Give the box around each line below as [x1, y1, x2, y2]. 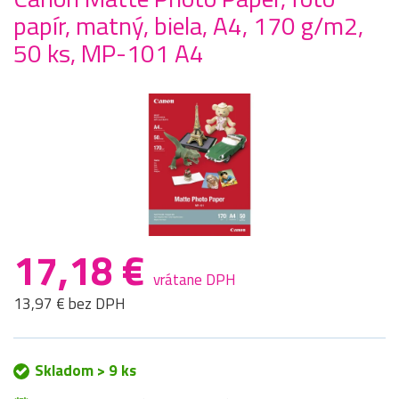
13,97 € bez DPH [13, 292, 126, 316]
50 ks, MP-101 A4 [13, 34, 204, 73]
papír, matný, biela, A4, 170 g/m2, [13, 6, 363, 45]
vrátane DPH [153, 268, 236, 292]
